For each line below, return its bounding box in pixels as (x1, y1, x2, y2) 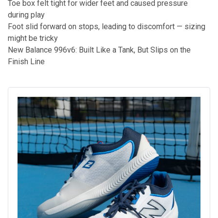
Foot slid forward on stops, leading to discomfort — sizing (8, 22, 205, 32)
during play (8, 10, 45, 20)
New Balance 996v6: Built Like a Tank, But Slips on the (8, 45, 191, 55)
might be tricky (8, 34, 58, 43)
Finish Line (8, 57, 45, 67)
